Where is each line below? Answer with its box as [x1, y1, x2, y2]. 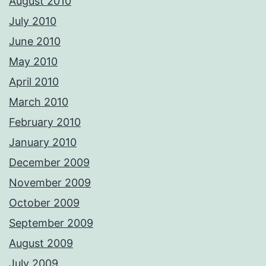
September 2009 [9, 217, 93, 230]
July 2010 [9, 15, 56, 28]
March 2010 [9, 96, 68, 109]
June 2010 [9, 35, 61, 48]
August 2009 [9, 237, 73, 250]
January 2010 [9, 136, 77, 149]
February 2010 [9, 116, 81, 129]
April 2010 [9, 75, 59, 88]
